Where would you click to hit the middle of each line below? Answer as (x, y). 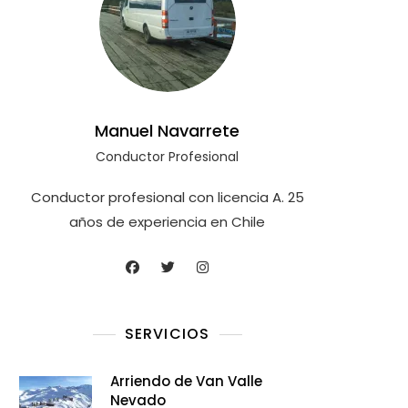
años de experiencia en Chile (167, 221)
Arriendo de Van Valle (186, 381)
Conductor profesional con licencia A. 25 (167, 197)
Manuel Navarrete (167, 130)
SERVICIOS (167, 333)
